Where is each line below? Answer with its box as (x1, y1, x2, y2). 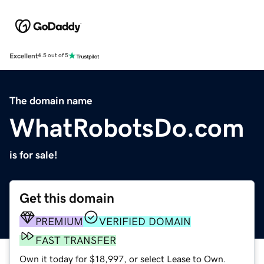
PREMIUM (35, 216, 83, 227)
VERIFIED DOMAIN (99, 216, 191, 227)
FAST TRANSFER (35, 235, 116, 246)
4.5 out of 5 (38, 52, 68, 59)
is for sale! (9, 149, 58, 160)
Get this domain (19, 191, 114, 205)
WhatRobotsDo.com (9, 114, 245, 141)
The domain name (9, 95, 93, 106)
